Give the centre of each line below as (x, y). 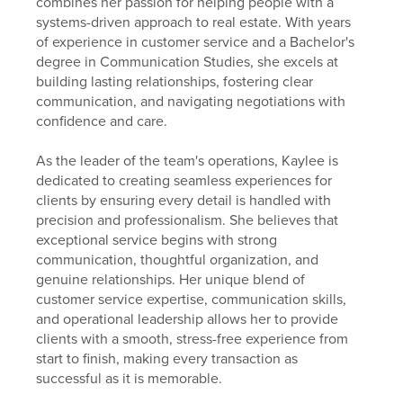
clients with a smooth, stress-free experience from (193, 339)
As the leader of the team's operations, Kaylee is (188, 161)
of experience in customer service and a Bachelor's (196, 42)
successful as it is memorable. (130, 378)
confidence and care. (102, 121)
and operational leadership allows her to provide (188, 319)
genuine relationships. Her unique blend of (171, 279)
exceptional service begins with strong (157, 240)
